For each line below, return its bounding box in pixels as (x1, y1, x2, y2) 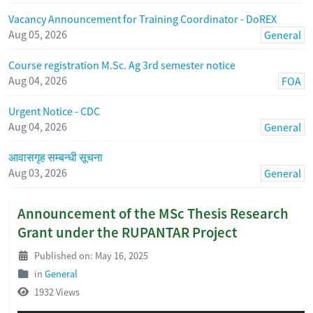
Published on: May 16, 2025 (32, 249, 148, 262)
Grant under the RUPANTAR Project (17, 223, 238, 242)
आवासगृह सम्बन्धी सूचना (8, 150, 103, 165)
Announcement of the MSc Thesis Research (17, 204, 289, 223)
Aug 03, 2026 (8, 166, 67, 180)
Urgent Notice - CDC (8, 104, 100, 119)
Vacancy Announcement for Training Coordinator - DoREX (8, 11, 277, 26)
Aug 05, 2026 (8, 27, 67, 41)
